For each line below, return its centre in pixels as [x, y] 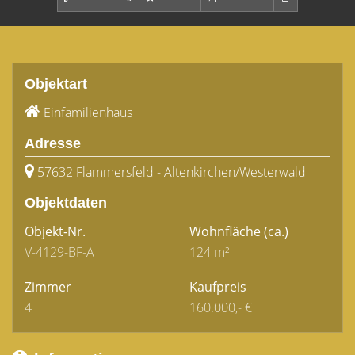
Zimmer [48, 287]
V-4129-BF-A [59, 252]
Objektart [56, 84]
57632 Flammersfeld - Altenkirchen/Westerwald [172, 172]
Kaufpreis [218, 287]
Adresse [53, 143]
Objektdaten [66, 203]
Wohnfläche [225, 231]
